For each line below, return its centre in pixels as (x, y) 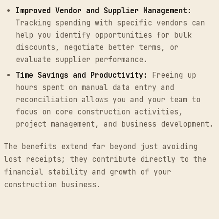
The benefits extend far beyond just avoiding (101, 147)
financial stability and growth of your (88, 172)
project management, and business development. (115, 124)
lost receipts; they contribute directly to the (105, 160)
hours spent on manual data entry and (95, 88)
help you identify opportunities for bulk (104, 35)
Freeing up (172, 76)
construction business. (52, 185)
